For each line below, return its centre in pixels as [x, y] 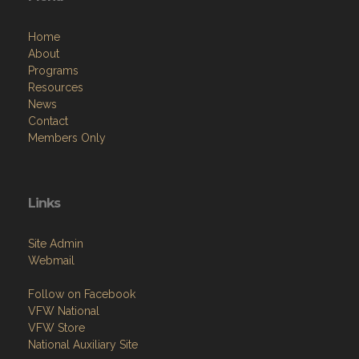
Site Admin [56, 243]
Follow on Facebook [82, 294]
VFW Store [56, 327]
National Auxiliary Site [83, 344]
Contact [48, 121]
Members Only [67, 137]
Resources [56, 87]
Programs [53, 70]
